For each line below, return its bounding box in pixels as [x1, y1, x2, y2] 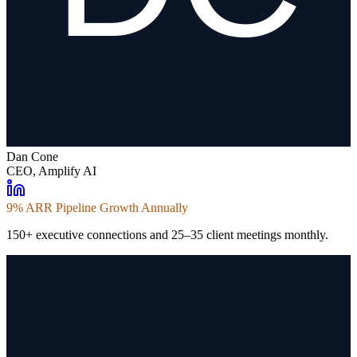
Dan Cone [6, 150, 58, 164]
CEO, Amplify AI [6, 164, 96, 178]
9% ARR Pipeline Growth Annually [6, 201, 188, 215]
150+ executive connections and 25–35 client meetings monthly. [6, 228, 328, 242]
